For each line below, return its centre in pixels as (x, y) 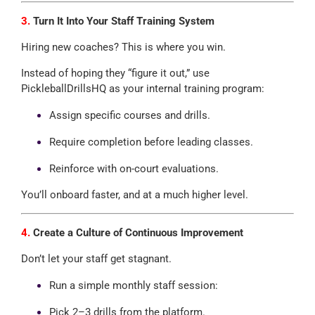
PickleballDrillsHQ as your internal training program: (142, 88)
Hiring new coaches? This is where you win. (123, 47)
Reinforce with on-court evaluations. (134, 168)
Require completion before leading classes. (151, 142)
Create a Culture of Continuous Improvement (136, 232)
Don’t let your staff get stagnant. (96, 258)
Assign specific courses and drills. (129, 115)
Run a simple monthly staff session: (133, 285)
